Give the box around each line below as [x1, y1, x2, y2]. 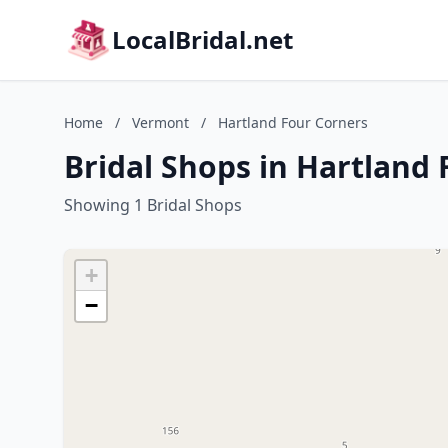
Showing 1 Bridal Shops [64, 194, 242, 216]
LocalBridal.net [112, 23, 293, 56]
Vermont [132, 113, 189, 132]
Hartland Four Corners [218, 113, 368, 132]
